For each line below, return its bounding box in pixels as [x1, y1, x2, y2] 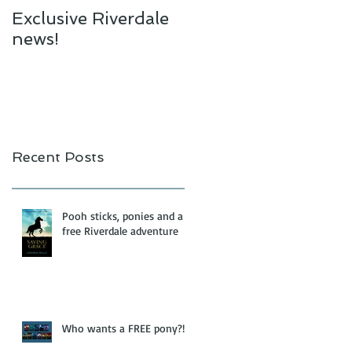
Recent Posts [12, 148, 104, 165]
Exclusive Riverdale [12, 8, 169, 28]
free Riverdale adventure [62, 223, 178, 237]
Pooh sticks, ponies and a [62, 208, 183, 222]
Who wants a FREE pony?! [62, 321, 185, 335]
